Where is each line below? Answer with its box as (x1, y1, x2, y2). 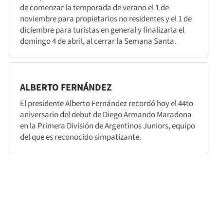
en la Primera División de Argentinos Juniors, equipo (20, 120, 195, 132)
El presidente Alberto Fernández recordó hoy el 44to (20, 97, 193, 109)
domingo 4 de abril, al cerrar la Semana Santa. (20, 35, 176, 47)
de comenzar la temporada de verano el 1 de (20, 1, 169, 14)
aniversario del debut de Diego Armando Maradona (20, 109, 192, 121)
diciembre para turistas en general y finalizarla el (20, 24, 184, 36)
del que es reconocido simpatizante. (20, 131, 141, 143)
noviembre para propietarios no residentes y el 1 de (20, 13, 192, 25)
